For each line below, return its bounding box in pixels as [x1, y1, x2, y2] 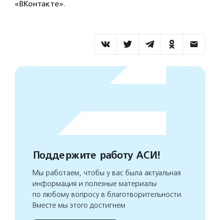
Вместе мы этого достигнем [32, 201, 125, 210]
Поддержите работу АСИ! [32, 149, 160, 162]
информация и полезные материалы [32, 179, 157, 188]
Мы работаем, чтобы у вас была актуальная [32, 168, 181, 177]
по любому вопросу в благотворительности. [32, 190, 183, 199]
